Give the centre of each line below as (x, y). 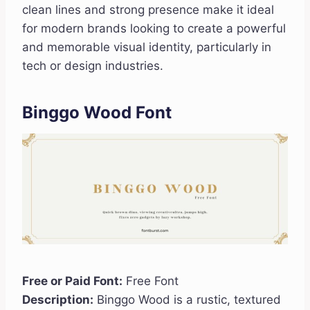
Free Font (151, 281)
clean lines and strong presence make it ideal (148, 10)
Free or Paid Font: (72, 281)
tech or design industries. (93, 66)
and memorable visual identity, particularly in (147, 47)
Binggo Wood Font (97, 113)
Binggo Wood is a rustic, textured (187, 300)
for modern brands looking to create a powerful (154, 29)
